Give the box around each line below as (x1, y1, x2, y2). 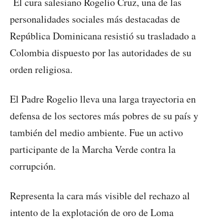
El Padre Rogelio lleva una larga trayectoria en (10, 92, 196, 106)
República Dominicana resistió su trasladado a (10, 29, 196, 43)
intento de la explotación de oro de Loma (10, 206, 174, 220)
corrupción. (10, 159, 56, 173)
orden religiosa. (10, 63, 73, 76)
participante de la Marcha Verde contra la (10, 143, 176, 156)
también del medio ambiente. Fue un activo (10, 126, 183, 140)
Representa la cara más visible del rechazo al (10, 189, 190, 203)
